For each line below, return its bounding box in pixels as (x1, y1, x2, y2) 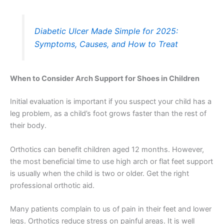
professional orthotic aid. (10, 180, 94, 190)
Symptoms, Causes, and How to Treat (34, 39, 178, 49)
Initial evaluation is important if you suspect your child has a (10, 97, 211, 106)
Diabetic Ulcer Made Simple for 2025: (34, 26, 178, 36)
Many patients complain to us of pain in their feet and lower (10, 204, 211, 213)
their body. (10, 121, 46, 130)
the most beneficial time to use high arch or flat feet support (10, 156, 213, 166)
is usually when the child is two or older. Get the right (10, 168, 189, 178)
